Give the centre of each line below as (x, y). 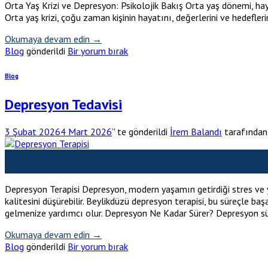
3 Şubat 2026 (33, 131)
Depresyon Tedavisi (63, 104)
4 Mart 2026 (86, 131)
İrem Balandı (196, 131)
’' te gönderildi (140, 131)
